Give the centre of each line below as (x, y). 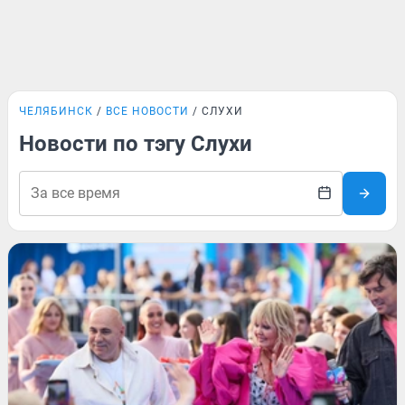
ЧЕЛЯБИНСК (56, 111)
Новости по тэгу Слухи (136, 144)
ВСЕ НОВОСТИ (147, 111)
